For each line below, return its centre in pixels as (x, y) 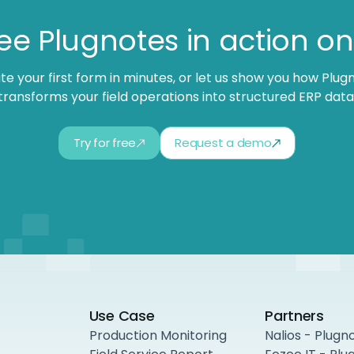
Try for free (105, 142)
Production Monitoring (158, 335)
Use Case (122, 315)
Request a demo (223, 142)
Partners (294, 315)
